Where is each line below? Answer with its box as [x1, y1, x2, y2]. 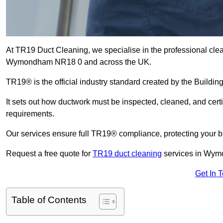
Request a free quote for [6, 149, 93, 158]
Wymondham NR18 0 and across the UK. [6, 58, 153, 67]
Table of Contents [11, 195, 87, 206]
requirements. [6, 110, 56, 118]
